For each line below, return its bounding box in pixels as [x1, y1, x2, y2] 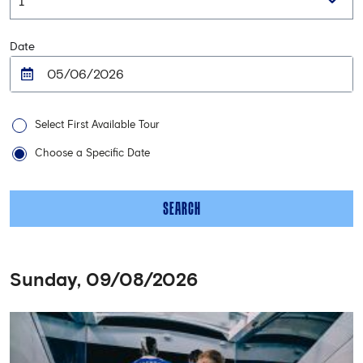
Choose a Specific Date [35, 148, 150, 159]
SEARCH [162, 198, 201, 218]
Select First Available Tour [35, 120, 160, 130]
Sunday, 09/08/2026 [10, 271, 198, 290]
